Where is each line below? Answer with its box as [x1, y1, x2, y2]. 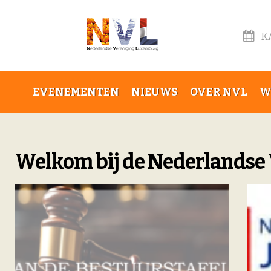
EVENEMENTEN [33, 85, 119, 99]
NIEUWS [131, 85, 178, 99]
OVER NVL [190, 85, 247, 99]
